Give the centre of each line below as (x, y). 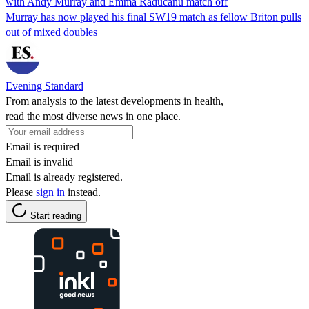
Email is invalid (39, 161)
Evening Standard (44, 86)
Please (21, 192)
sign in (50, 192)
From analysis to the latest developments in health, (114, 101)
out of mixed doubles (51, 32)
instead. (83, 192)
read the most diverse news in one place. (93, 116)
